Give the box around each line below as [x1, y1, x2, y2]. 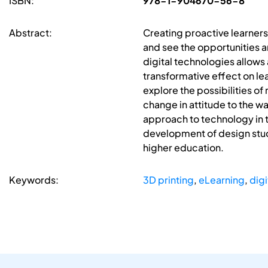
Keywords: [9, 173, 59, 187]
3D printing [142, 173, 194, 187]
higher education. [142, 141, 224, 154]
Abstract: [9, 26, 52, 39]
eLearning [198, 173, 245, 187]
